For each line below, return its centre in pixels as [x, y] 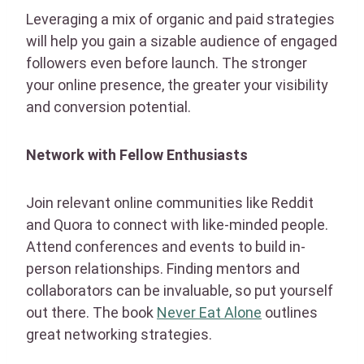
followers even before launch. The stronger [167, 63]
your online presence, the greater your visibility [177, 84]
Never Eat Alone [209, 312]
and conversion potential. [108, 106]
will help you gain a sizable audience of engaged [182, 41]
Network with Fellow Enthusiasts [137, 154]
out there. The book [91, 312]
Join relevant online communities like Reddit [170, 202]
